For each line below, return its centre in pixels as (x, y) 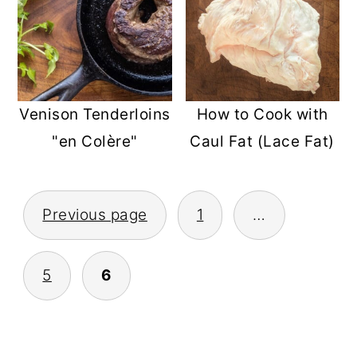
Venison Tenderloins (95, 115)
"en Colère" (95, 142)
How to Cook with (262, 114)
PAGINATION (105, 229)
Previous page (95, 215)
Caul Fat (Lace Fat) (262, 141)
